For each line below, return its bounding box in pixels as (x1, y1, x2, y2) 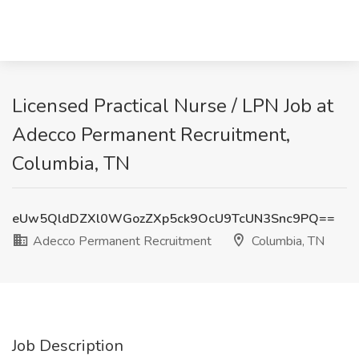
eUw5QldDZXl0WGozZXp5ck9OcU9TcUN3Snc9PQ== (12, 210, 335, 228)
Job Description (12, 335, 123, 357)
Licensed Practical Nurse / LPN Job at (12, 93, 333, 119)
